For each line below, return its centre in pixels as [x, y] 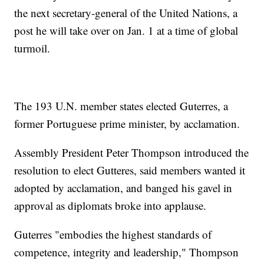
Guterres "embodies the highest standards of [113, 235]
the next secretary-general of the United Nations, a [126, 13]
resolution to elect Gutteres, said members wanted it [130, 170]
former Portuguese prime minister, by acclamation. [127, 124]
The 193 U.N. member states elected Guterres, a [121, 106]
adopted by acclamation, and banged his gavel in [123, 188]
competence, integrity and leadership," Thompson [127, 252]
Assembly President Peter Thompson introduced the [132, 153]
